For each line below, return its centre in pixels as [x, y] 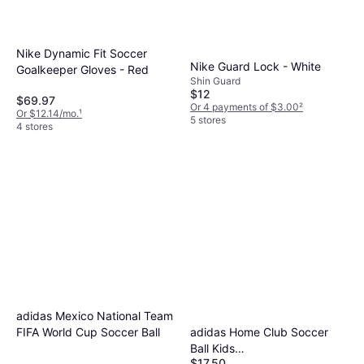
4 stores [35, 127]
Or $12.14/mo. [48, 114]
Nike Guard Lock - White [256, 67]
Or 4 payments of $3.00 [245, 107]
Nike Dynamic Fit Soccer [82, 53]
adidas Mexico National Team [95, 315]
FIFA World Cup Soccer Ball [88, 331]
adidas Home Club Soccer [259, 331]
